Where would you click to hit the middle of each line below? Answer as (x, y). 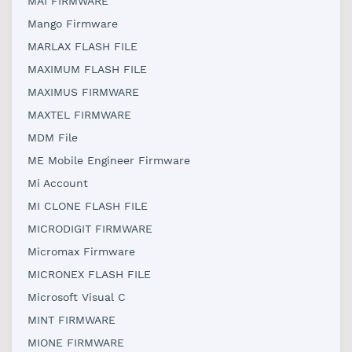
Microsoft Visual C (77, 297)
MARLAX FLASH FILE (82, 46)
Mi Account (58, 183)
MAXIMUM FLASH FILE (87, 69)
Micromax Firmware (81, 251)
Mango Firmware (73, 24)
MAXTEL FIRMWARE (79, 115)
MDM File (53, 137)
